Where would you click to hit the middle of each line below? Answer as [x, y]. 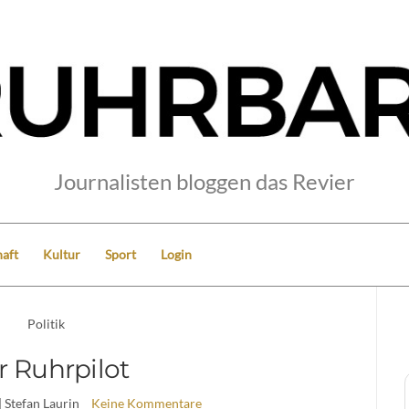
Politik [47, 323]
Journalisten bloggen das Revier [204, 181]
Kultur [62, 254]
